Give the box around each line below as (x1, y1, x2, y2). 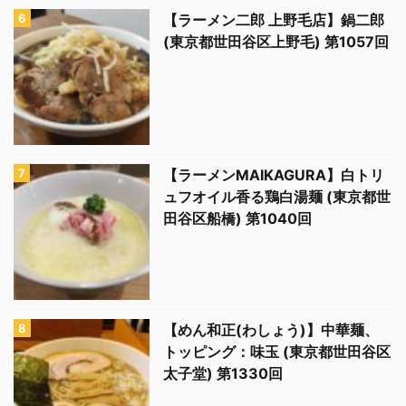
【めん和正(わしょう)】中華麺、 (163, 321, 379, 340)
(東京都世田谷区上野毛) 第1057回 (163, 33, 389, 52)
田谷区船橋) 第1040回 (163, 209, 312, 228)
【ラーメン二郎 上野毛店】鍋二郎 (163, 11, 384, 30)
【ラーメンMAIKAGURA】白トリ (163, 166, 384, 185)
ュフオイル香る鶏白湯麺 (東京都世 (163, 188, 391, 207)
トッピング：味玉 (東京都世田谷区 (163, 343, 391, 362)
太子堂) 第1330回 (163, 364, 283, 383)
